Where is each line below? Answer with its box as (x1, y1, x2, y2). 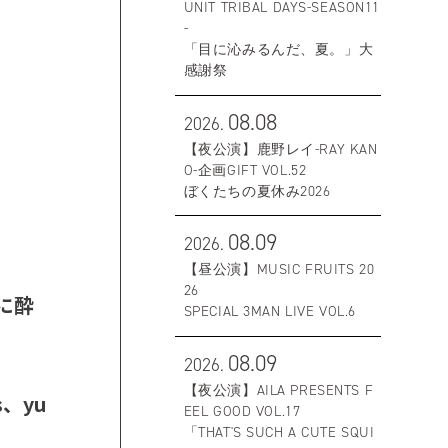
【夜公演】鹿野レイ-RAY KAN (183, 139, 378, 158)
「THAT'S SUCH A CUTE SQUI (183, 422, 375, 441)
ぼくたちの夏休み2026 (183, 181, 331, 200)
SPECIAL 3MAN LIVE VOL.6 (183, 302, 356, 321)
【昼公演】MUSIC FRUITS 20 (183, 260, 375, 279)
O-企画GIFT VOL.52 (183, 160, 307, 179)
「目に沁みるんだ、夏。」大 (183, 40, 374, 59)
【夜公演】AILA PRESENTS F (183, 380, 374, 399)
